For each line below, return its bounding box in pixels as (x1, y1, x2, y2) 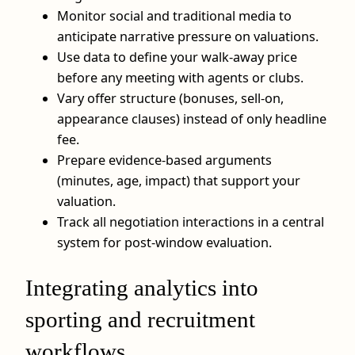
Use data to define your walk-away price (57, 48, 297, 66)
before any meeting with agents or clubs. (57, 68, 303, 86)
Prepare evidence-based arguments (57, 151, 272, 169)
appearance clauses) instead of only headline (57, 109, 326, 128)
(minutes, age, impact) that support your (57, 171, 300, 189)
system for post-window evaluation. (57, 233, 272, 251)
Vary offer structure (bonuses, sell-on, (57, 89, 284, 107)
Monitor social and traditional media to (57, 6, 292, 25)
